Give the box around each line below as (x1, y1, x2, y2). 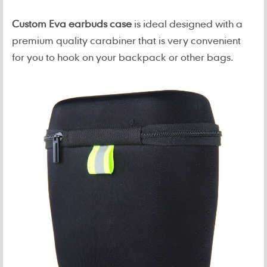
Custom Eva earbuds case (12, 17, 132, 30)
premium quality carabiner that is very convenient (12, 34, 241, 46)
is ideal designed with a (132, 17, 243, 30)
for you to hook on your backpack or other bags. (12, 51, 233, 63)
